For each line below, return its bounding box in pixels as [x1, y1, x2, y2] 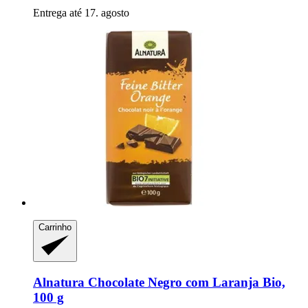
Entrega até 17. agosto [33, 6, 129, 19]
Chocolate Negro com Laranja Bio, [85, 274, 285, 289]
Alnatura [33, 274, 85, 289]
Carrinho [38, 221, 71, 232]
